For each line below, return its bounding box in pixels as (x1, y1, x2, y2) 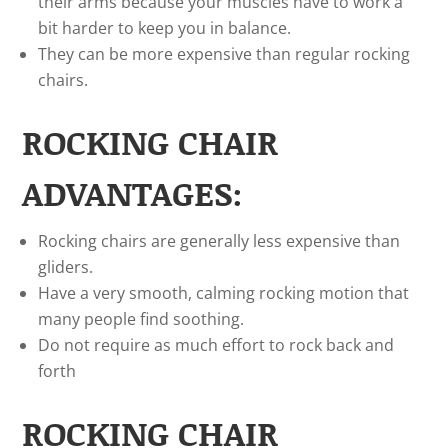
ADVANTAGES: (22, 169, 243, 216)
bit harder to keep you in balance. (38, 17, 292, 39)
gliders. (38, 256, 94, 278)
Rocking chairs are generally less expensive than (38, 230, 401, 252)
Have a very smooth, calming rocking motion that (38, 282, 410, 304)
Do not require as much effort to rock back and (38, 334, 395, 356)
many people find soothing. (38, 308, 245, 330)
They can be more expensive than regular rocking (38, 43, 411, 65)
